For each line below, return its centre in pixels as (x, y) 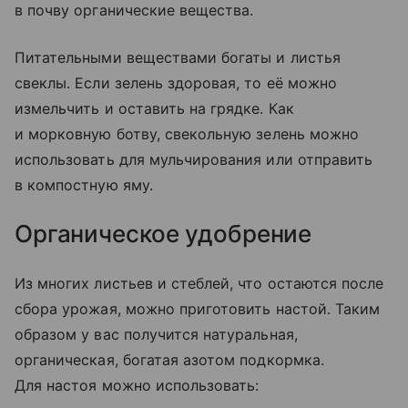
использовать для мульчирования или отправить (194, 159)
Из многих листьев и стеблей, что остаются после (199, 283)
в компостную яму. (84, 184)
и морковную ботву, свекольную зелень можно (187, 133)
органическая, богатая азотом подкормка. (169, 359)
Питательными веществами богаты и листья (178, 57)
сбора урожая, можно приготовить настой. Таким (198, 308)
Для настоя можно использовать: (137, 385)
